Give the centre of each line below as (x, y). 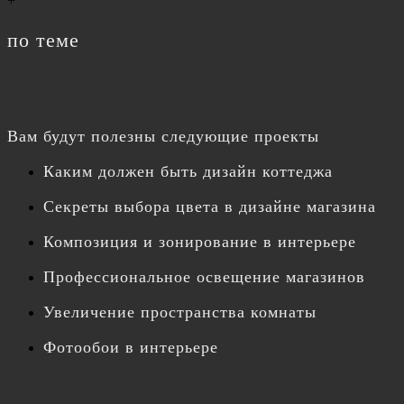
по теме (43, 40)
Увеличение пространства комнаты (180, 312)
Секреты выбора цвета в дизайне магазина (210, 207)
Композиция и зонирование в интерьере (200, 242)
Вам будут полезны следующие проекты (163, 136)
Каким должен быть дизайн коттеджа (188, 171)
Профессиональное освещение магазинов (204, 277)
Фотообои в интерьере (131, 347)
